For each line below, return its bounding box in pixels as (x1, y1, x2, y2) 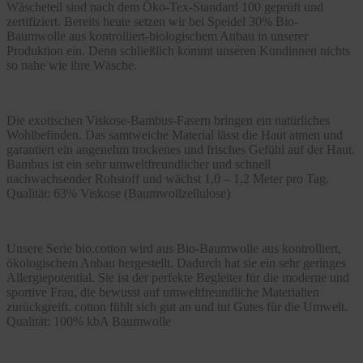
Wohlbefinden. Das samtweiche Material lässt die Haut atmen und (6, 127, 343, 142)
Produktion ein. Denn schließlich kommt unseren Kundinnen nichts (6, 43, 350, 58)
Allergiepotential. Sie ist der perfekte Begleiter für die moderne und (6, 270, 349, 284)
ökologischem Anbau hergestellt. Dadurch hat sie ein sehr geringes (6, 255, 346, 270)
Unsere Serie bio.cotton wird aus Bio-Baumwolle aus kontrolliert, (6, 241, 341, 255)
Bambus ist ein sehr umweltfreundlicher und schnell (6, 156, 271, 171)
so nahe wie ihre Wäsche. (6, 58, 137, 72)
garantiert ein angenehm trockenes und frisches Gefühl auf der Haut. (6, 142, 355, 156)
